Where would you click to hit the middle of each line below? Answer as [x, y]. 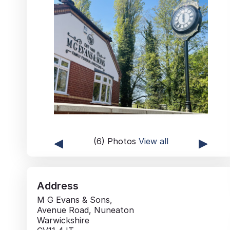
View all [154, 141]
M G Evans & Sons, [75, 199]
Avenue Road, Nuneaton [85, 210]
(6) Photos [116, 141]
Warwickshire [63, 220]
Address [58, 186]
